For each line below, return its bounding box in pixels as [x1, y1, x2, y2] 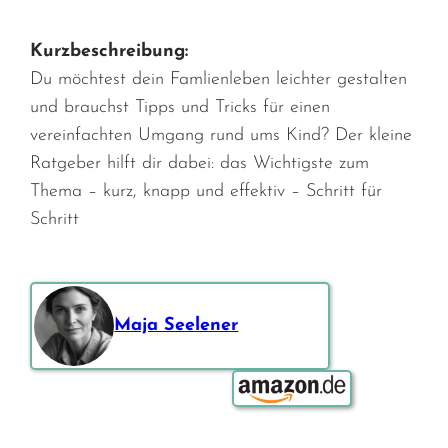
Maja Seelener [114, 315, 239, 335]
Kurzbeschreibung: [30, 41, 189, 61]
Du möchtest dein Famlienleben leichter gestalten [30, 69, 408, 89]
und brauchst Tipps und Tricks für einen [30, 97, 331, 117]
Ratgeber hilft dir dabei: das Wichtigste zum [30, 153, 370, 173]
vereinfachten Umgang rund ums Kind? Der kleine [30, 125, 413, 145]
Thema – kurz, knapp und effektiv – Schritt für [30, 181, 383, 201]
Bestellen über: [231, 372, 358, 392]
